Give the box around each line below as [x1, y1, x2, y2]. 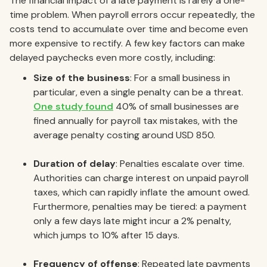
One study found [33, 100, 113, 113]
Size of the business [33, 71, 130, 84]
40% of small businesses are [113, 100, 239, 113]
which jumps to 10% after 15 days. [33, 228, 179, 241]
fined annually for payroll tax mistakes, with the [33, 114, 238, 127]
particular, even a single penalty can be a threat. [33, 85, 243, 98]
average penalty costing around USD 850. [33, 128, 215, 141]
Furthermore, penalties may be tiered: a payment [33, 200, 247, 213]
